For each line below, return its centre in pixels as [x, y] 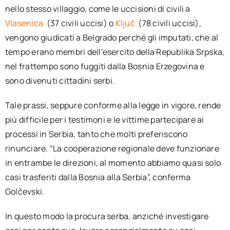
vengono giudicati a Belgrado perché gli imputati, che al [112, 37]
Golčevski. [25, 191]
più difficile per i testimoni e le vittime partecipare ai [104, 120]
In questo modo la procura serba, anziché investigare [107, 216]
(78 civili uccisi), [170, 23]
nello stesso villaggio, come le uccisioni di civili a [98, 9]
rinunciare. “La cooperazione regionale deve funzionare [112, 148]
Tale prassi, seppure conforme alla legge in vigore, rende [113, 105]
